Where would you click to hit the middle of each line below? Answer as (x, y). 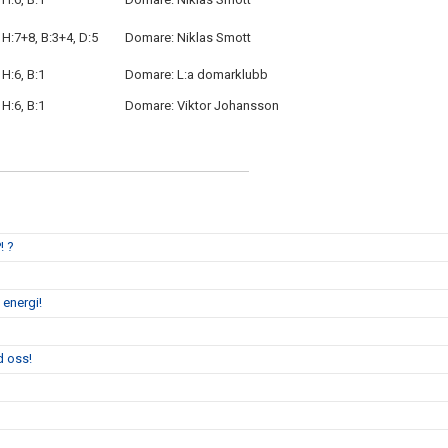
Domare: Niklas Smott (188, 37)
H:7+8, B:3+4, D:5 (50, 37)
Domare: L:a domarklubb (196, 74)
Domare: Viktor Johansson (202, 105)
